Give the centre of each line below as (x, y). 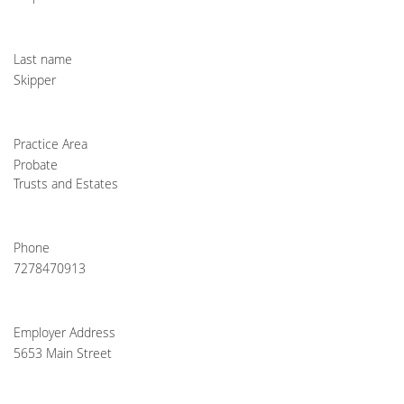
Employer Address (64, 332)
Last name (43, 59)
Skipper (35, 80)
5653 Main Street (63, 353)
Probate (36, 165)
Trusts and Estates (66, 184)
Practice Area (50, 144)
